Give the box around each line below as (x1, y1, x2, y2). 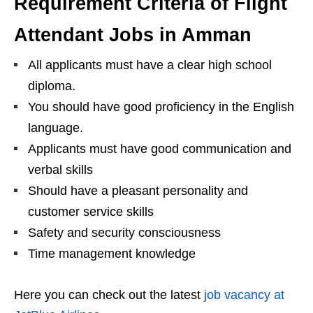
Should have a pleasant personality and (28, 183, 248, 198)
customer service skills (28, 204, 154, 219)
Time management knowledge (28, 246, 196, 261)
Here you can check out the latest (14, 287, 204, 302)
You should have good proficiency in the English (28, 99, 294, 114)
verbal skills (28, 162, 93, 177)
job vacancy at (204, 287, 284, 302)
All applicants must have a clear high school (28, 57, 272, 72)
